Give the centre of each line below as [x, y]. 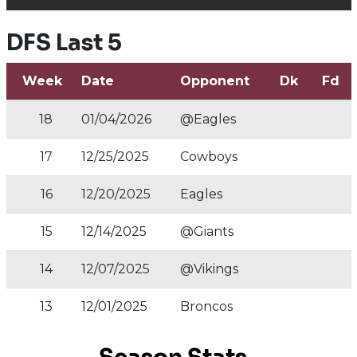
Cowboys [208, 157]
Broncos [206, 306]
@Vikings [209, 269]
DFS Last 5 [64, 43]
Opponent [214, 81]
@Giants [206, 231]
